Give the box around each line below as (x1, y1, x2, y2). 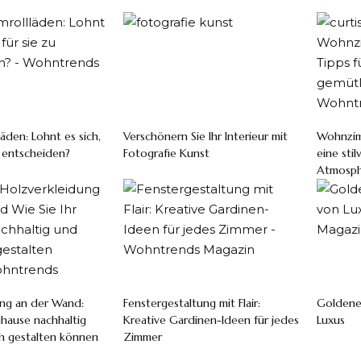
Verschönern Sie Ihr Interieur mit (122, 128, 288, 143)
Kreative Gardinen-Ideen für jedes (122, 313, 299, 328)
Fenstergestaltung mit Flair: (122, 296, 260, 311)
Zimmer (122, 330, 162, 345)
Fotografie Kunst (122, 145, 210, 160)
